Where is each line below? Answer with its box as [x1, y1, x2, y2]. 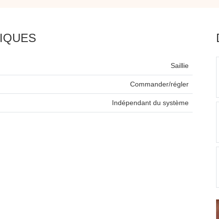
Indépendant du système [112, 98, 189, 107]
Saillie [171, 61, 189, 69]
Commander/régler [130, 80, 189, 88]
